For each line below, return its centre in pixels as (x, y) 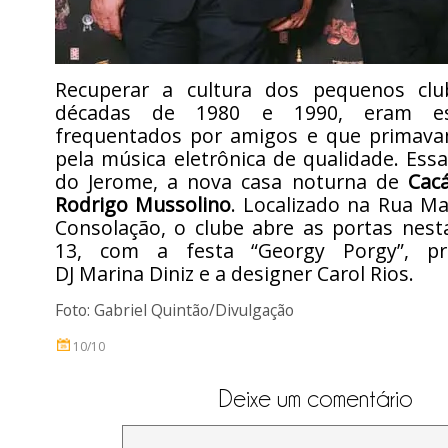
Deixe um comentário (316, 398)
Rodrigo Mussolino (143, 204)
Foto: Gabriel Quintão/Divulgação (174, 310)
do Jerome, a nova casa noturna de (231, 181)
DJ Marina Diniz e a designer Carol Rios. (234, 273)
